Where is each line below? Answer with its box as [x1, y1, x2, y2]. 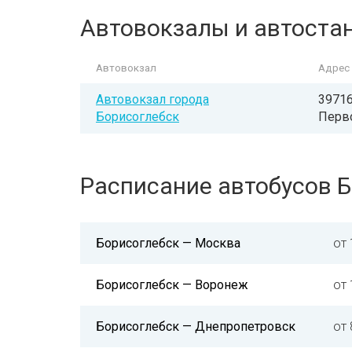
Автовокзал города [96, 92, 209, 107]
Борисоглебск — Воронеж [96, 277, 248, 292]
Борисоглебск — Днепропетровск [96, 319, 295, 334]
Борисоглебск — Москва [96, 236, 240, 251]
